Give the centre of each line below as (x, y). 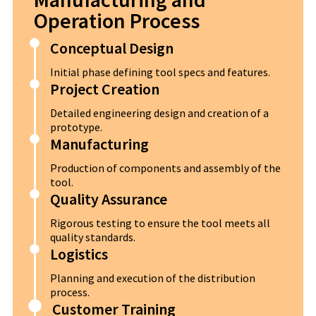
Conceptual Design (111, 48)
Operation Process (116, 20)
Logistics (79, 254)
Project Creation (104, 89)
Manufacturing (99, 144)
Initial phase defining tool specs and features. (160, 72)
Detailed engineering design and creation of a (159, 113)
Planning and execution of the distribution (152, 278)
